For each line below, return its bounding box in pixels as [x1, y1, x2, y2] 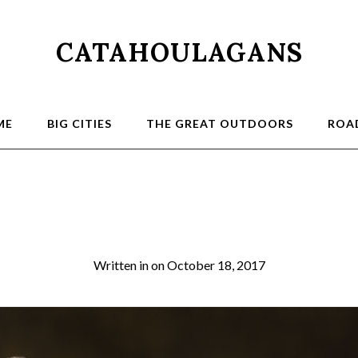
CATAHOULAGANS [55, 36, 303, 69]
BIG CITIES [46, 117, 112, 130]
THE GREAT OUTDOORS [145, 117, 293, 130]
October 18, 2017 [166, 257, 265, 272]
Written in [93, 257, 151, 272]
